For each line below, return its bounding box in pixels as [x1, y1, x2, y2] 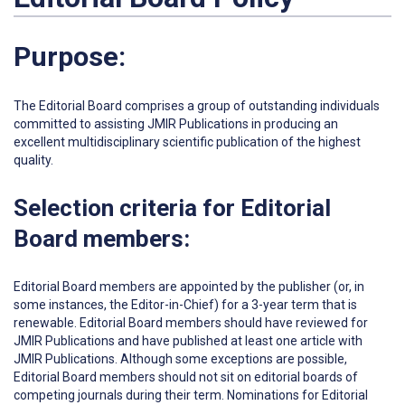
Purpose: [14, 40, 126, 72]
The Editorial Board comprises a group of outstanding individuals [14, 98, 380, 113]
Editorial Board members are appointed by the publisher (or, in [14, 278, 364, 294]
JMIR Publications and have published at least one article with [14, 333, 363, 348]
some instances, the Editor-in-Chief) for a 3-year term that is [14, 297, 357, 312]
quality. [14, 152, 53, 167]
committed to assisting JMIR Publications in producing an [14, 116, 338, 131]
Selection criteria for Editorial [14, 193, 331, 221]
